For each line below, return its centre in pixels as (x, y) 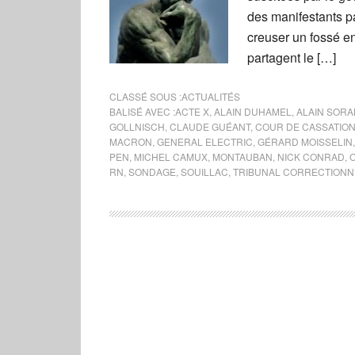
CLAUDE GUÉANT (210, 126)
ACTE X (192, 111)
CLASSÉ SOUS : (145, 96)
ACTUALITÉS (211, 96)
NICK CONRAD (311, 157)
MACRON (131, 141)
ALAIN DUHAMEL (253, 111)
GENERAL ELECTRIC (205, 141)
